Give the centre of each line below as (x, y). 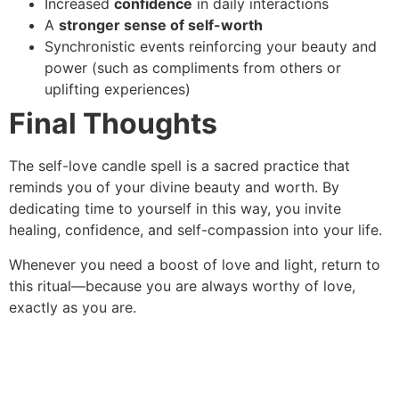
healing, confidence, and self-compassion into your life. (195, 230)
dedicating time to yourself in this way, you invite (175, 209)
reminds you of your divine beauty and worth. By (174, 187)
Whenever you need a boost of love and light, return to (195, 264)
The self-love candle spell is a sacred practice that (179, 166)
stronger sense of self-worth (161, 25)
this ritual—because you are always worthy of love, (182, 285)
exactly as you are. (73, 307)
